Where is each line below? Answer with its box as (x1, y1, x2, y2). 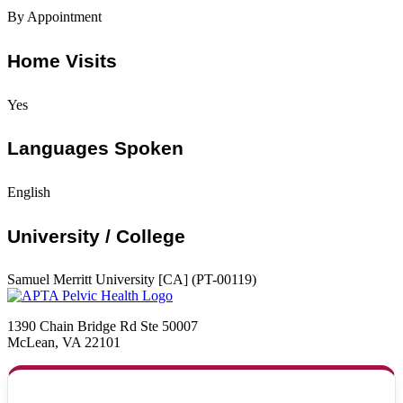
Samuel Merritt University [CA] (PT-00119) (7, 272, 256, 288)
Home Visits (7, 50, 117, 72)
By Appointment (7, 9, 102, 25)
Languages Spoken (7, 138, 184, 159)
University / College (7, 225, 185, 246)
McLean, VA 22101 (7, 335, 121, 351)
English (7, 184, 50, 200)
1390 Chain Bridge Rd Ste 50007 (7, 318, 198, 335)
